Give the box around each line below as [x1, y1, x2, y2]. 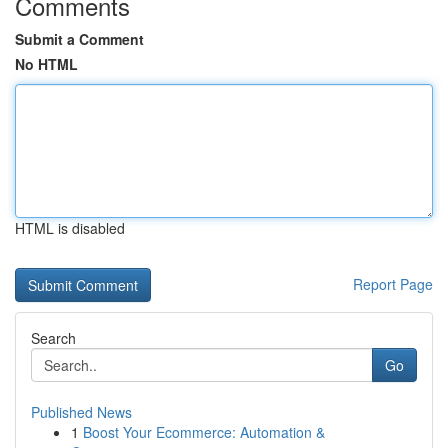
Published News [31, 402, 132, 422]
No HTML [15, 54, 78, 74]
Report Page [353, 274, 433, 294]
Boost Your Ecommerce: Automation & [83, 422, 325, 442]
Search [31, 328, 76, 348]
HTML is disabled [15, 218, 125, 238]
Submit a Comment [15, 29, 144, 49]
